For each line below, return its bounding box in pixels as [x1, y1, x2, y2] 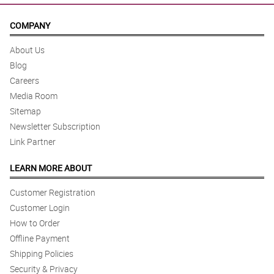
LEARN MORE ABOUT [10, 162, 92, 174]
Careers [10, 75, 39, 87]
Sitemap [10, 105, 41, 117]
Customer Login [10, 202, 70, 214]
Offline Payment [10, 232, 70, 245]
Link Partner [10, 136, 56, 148]
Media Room [10, 90, 57, 102]
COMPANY [10, 20, 50, 32]
